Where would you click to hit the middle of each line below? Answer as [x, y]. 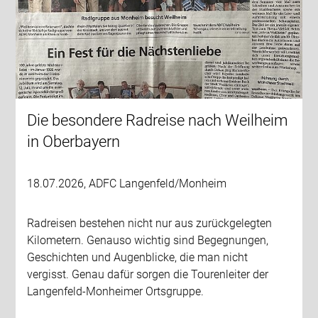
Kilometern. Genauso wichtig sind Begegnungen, [148, 240]
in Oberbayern [74, 141]
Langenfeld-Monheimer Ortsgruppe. [116, 291]
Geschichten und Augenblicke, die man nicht [138, 257]
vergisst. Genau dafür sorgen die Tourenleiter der [148, 274]
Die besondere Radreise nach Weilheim [158, 120]
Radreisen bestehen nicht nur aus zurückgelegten [150, 223]
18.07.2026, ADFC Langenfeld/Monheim [127, 183]
